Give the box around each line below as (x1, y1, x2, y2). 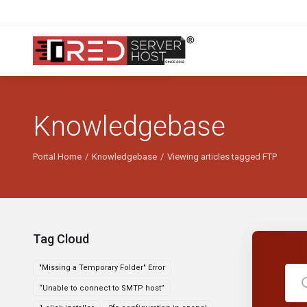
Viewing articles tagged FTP (167, 151, 277, 162)
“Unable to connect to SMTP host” (39, 283, 164, 293)
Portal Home (33, 151, 82, 162)
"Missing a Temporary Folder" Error (39, 263, 165, 272)
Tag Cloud (27, 232, 89, 246)
